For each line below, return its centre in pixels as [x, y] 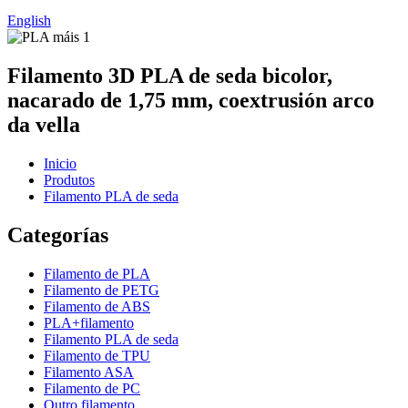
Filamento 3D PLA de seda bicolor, [170, 75]
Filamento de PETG [102, 290]
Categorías [58, 235]
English [29, 20]
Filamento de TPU [97, 355]
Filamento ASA [89, 372]
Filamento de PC [92, 388]
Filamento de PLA [97, 273]
